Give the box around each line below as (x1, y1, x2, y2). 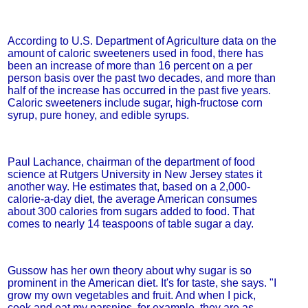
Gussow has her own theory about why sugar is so (7, 265, 252, 276)
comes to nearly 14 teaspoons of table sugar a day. (7, 218, 254, 230)
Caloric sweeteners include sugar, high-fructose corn (7, 97, 263, 109)
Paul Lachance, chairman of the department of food (7, 156, 255, 168)
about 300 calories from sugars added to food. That (7, 206, 254, 217)
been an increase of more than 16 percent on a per (7, 60, 252, 71)
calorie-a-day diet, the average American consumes (7, 193, 257, 205)
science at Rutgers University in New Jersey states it (7, 168, 262, 180)
